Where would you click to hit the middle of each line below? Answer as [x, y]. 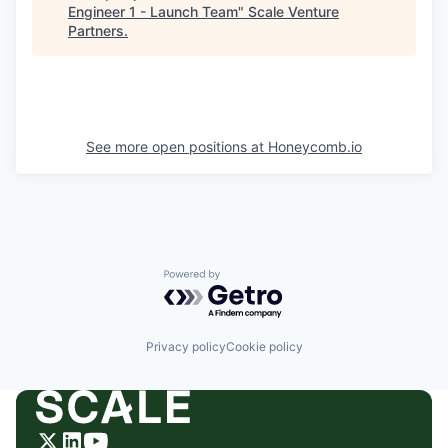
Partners [96, 30]
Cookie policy [264, 346]
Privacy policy [185, 346]
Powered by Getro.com [251, 279]
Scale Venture [293, 11]
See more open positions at [177, 146]
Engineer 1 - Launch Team [153, 11]
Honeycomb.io [315, 146]
